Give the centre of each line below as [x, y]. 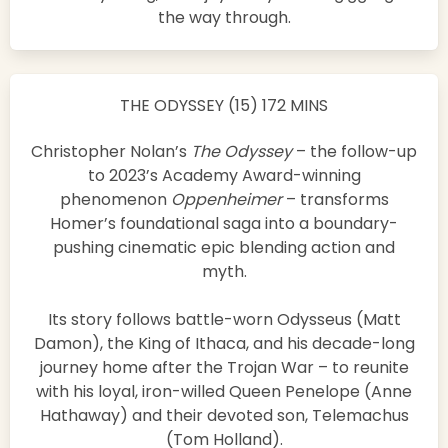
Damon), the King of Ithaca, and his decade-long [224, 344]
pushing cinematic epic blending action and [224, 248]
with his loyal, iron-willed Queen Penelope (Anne [224, 392]
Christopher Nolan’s [109, 152]
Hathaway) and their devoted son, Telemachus [224, 416]
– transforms [337, 200]
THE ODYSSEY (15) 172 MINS [224, 106]
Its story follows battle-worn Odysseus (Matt [224, 320]
